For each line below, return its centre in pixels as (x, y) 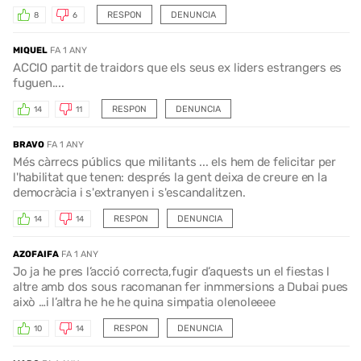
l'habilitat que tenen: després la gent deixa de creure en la (170, 178)
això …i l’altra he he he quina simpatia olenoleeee (144, 303)
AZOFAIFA (36, 255)
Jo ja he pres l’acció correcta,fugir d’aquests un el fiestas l (172, 272)
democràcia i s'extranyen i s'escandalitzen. (129, 193)
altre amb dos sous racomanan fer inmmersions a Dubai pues (181, 287)
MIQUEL (30, 51)
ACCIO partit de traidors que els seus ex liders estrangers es (178, 68)
